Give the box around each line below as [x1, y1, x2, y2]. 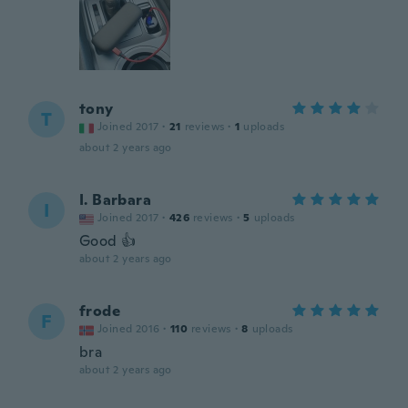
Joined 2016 [97, 321, 160, 336]
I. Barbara [79, 190, 151, 209]
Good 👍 [79, 231, 137, 250]
